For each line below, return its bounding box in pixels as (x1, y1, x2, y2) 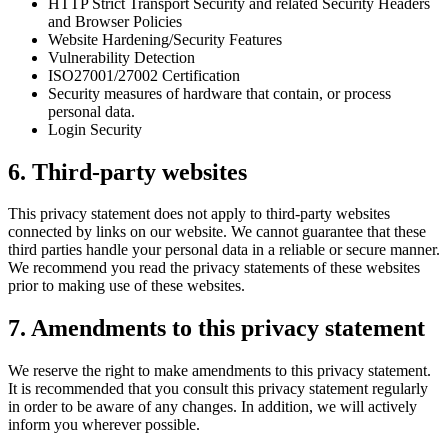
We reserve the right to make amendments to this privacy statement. (8, 362, 431, 380)
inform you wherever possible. (8, 416, 200, 434)
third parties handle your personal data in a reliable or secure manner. (8, 241, 440, 259)
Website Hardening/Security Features (48, 30, 282, 48)
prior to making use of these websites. (8, 277, 245, 295)
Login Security (48, 120, 142, 138)
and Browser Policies (48, 12, 182, 30)
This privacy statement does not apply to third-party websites (8, 205, 390, 223)
